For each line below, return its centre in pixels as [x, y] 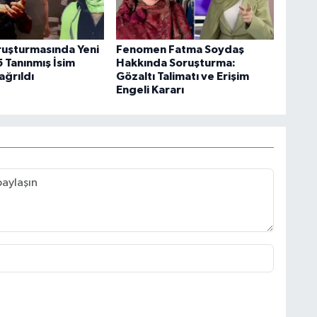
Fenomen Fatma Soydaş [180, 49]
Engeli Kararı [150, 90]
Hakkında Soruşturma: [175, 63]
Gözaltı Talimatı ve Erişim [182, 76]
